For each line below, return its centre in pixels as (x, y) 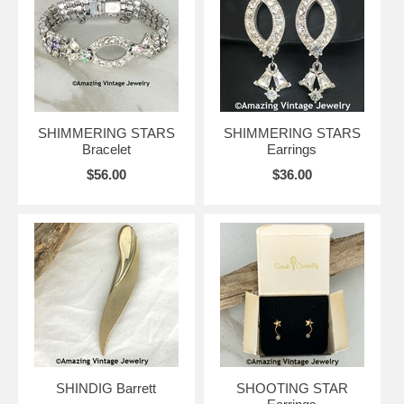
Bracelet (106, 149)
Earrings (292, 149)
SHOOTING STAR (292, 388)
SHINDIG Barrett (106, 388)
